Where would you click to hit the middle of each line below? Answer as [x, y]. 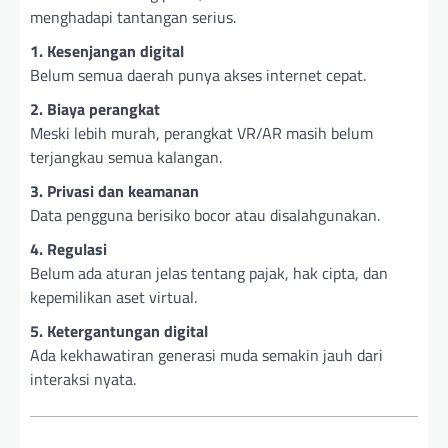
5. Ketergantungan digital [119, 331]
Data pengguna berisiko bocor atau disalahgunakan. [205, 215]
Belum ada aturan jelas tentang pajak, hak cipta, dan [209, 273]
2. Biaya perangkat [95, 109]
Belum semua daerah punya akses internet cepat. [198, 75]
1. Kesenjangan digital [107, 51]
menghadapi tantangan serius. [133, 17]
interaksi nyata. [83, 379]
